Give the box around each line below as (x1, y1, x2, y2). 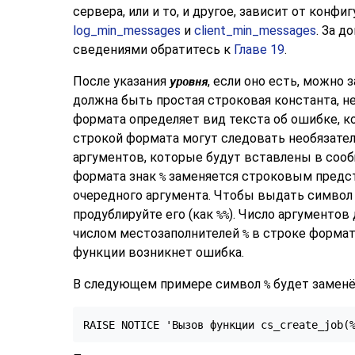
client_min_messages (194, 22, 316, 38)
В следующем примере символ (73, 276, 264, 292)
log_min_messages (73, 22, 181, 38)
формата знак (73, 168, 159, 184)
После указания (73, 73, 170, 89)
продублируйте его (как (73, 206, 216, 222)
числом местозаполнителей (73, 225, 242, 241)
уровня (170, 74, 208, 88)
